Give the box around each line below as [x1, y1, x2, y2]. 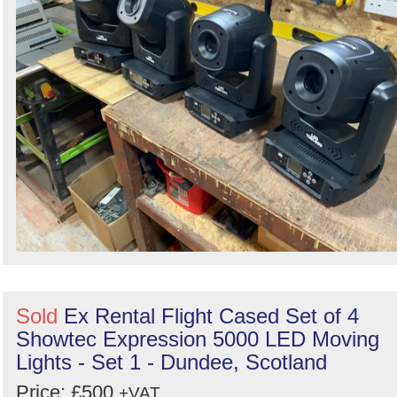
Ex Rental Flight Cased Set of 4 [64, 303, 359, 328]
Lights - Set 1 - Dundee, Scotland [16, 349, 327, 374]
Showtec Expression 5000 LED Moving [16, 326, 379, 351]
